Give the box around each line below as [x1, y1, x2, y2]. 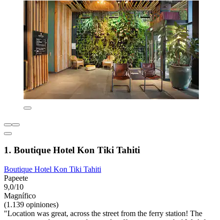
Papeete [4, 173, 28, 182]
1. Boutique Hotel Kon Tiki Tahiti [4, 144, 140, 155]
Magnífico [4, 191, 36, 200]
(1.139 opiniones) [4, 200, 58, 209]
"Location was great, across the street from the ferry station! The [4, 209, 202, 218]
